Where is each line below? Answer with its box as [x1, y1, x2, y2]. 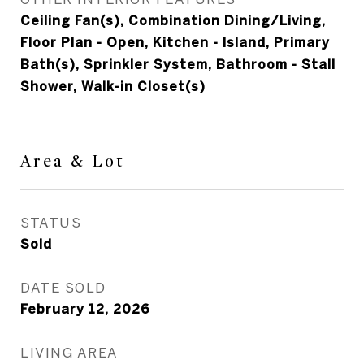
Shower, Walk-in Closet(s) [20, 79, 206, 93]
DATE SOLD [20, 279, 106, 295]
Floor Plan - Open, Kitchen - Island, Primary [20, 35, 330, 50]
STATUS [20, 214, 81, 230]
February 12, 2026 [20, 301, 150, 316]
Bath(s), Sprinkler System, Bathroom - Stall [20, 57, 336, 71]
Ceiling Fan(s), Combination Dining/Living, [20, 13, 326, 28]
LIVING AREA [20, 344, 119, 360]
